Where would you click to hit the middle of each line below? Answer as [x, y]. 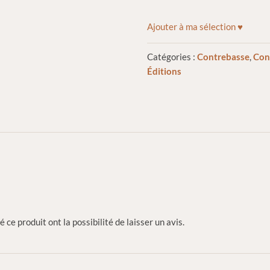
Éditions [165, 71]
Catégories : [172, 57]
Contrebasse [224, 57]
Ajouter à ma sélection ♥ [195, 27]
